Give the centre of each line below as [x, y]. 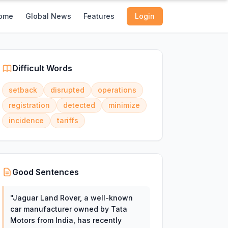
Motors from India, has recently [66, 220]
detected [79, 105]
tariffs [67, 120]
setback [23, 90]
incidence [26, 120]
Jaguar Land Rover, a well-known [73, 198]
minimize [124, 105]
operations [117, 90]
